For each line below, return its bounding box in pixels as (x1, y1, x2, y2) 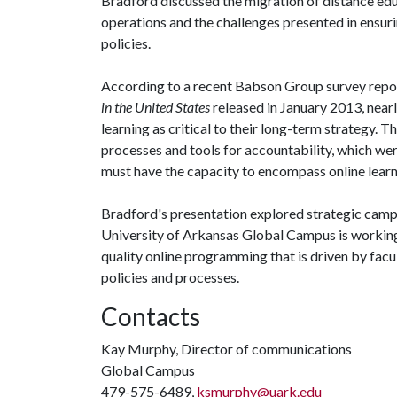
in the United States (101, 98, 210, 115)
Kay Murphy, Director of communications (101, 340, 352, 357)
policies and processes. (101, 269, 239, 285)
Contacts (101, 301, 200, 331)
